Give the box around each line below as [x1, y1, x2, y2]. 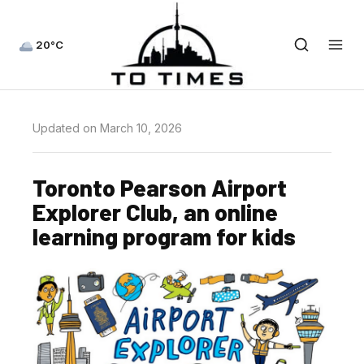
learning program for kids [32, 222, 296, 250]
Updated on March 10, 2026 [32, 121, 182, 135]
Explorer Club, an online [32, 197, 278, 226]
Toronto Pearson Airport [32, 173, 287, 201]
